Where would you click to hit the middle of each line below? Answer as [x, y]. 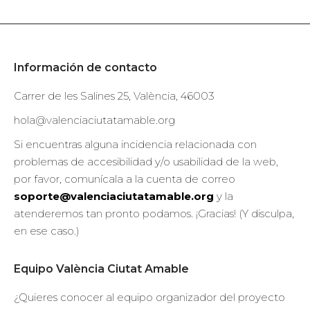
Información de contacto [85, 67]
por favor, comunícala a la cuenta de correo [125, 179]
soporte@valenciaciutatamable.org [114, 196]
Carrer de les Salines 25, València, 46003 [114, 95]
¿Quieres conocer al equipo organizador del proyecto [149, 297]
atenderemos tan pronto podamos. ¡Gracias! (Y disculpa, [154, 213]
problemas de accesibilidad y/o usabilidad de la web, [146, 161]
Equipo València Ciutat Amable [101, 268]
